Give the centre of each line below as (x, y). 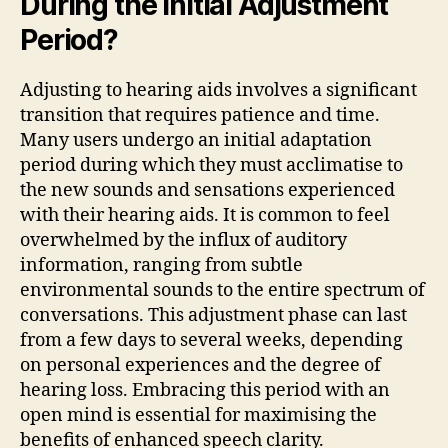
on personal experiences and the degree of (200, 366)
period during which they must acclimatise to (211, 166)
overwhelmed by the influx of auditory (183, 241)
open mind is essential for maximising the (198, 416)
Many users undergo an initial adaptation (196, 141)
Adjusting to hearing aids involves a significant (218, 91)
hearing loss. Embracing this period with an (205, 391)
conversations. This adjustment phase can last (213, 316)
